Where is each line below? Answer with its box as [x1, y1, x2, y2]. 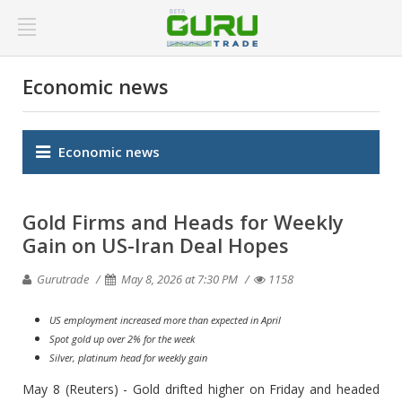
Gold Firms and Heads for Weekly [22, 208, 344, 235]
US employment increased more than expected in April [49, 313, 281, 327]
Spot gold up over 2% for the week [49, 332, 195, 345]
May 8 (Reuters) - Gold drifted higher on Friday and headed [22, 380, 380, 398]
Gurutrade [34, 271, 89, 287]
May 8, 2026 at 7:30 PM [121, 271, 238, 287]
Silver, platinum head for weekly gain [49, 351, 207, 364]
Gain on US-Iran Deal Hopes [22, 232, 289, 258]
